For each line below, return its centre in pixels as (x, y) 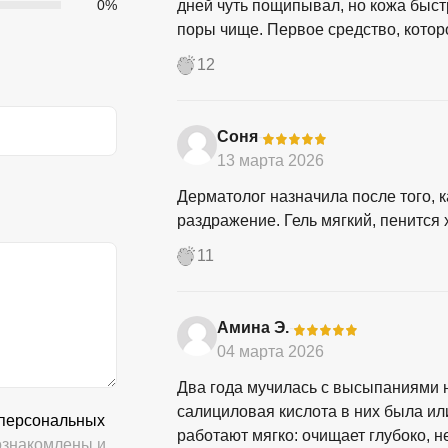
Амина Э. (252, 328)
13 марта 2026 (270, 161)
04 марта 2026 (270, 352)
